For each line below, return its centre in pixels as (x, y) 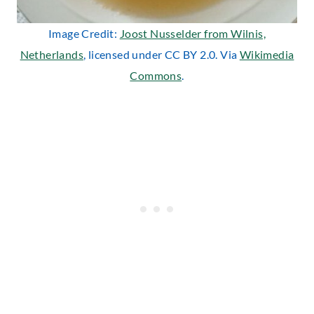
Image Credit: (84, 34)
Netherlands (52, 55)
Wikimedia (267, 55)
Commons (156, 76)
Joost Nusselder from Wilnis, (192, 34)
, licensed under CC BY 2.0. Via (161, 55)
